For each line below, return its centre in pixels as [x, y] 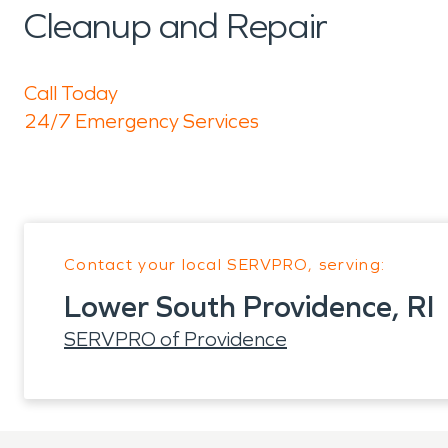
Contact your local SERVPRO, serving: [225, 264]
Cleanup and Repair [176, 26]
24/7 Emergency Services [141, 121]
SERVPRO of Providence [175, 339]
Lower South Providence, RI [249, 307]
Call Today [71, 93]
